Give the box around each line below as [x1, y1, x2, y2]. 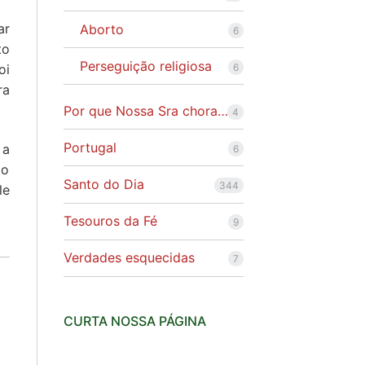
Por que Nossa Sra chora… [63, 102, 228, 119]
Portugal [63, 139, 117, 156]
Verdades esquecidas [63, 249, 195, 266]
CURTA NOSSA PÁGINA [63, 312, 206, 329]
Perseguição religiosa [79, 57, 212, 74]
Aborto [79, 20, 124, 37]
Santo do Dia [63, 176, 144, 193]
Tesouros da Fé [63, 213, 157, 230]
